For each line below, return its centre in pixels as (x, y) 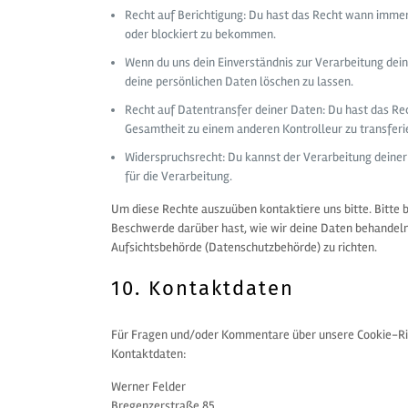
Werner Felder (149, 387)
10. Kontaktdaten (203, 288)
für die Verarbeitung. (179, 176)
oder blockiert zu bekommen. (201, 34)
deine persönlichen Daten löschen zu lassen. (240, 82)
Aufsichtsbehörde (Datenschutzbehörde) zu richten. (245, 247)
